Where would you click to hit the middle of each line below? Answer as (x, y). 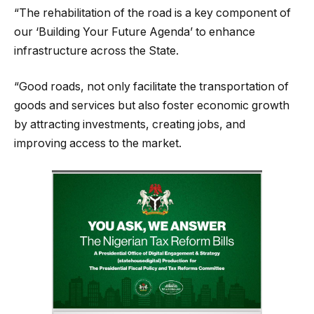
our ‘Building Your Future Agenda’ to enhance (135, 32)
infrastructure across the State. (96, 50)
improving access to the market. (98, 144)
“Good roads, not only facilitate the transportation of (151, 87)
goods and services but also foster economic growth (152, 106)
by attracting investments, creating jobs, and (130, 125)
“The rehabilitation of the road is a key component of (152, 13)
